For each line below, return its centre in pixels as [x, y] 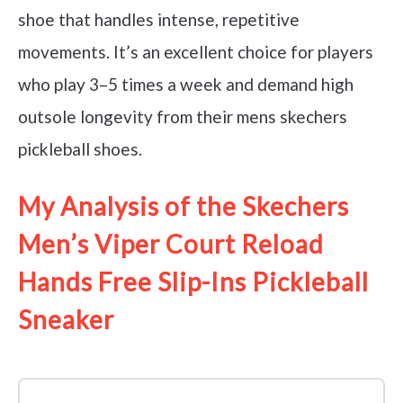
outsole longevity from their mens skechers [183, 117]
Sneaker [66, 319]
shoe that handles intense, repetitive [159, 20]
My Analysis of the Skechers [184, 206]
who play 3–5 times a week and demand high [186, 85]
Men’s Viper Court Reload [171, 243]
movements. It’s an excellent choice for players [196, 52]
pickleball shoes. [80, 149]
